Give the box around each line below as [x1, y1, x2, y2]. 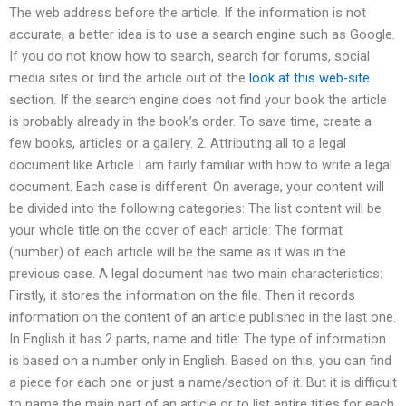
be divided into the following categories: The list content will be [9, 200, 382, 217]
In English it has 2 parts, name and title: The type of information [9, 331, 386, 348]
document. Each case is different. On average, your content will [9, 179, 384, 196]
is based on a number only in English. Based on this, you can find [9, 353, 391, 370]
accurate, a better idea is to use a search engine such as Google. [9, 26, 395, 43]
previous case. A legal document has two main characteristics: [9, 266, 382, 283]
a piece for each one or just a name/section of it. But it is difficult [9, 374, 397, 391]
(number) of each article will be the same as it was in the [9, 244, 346, 261]
